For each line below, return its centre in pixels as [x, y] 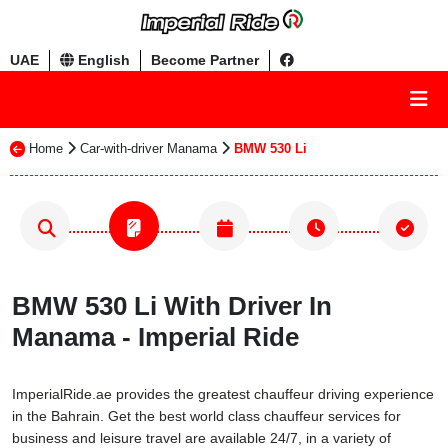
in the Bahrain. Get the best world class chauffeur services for [206, 416]
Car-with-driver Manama [148, 148]
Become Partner [205, 60]
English [102, 60]
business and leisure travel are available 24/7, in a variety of [201, 438]
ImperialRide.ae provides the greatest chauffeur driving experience [223, 394]
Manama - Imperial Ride [155, 337]
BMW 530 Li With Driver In [172, 306]
